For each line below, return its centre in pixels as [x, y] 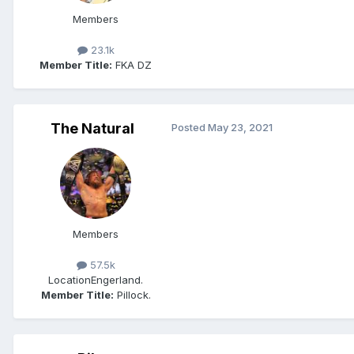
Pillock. [132, 295]
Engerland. [117, 280]
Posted [190, 127]
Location [70, 280]
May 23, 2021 [240, 127]
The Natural [92, 128]
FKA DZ [132, 64]
